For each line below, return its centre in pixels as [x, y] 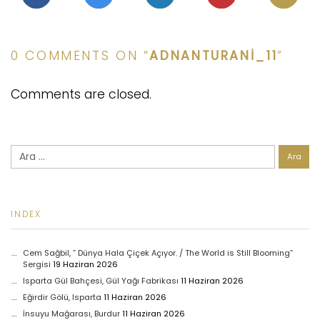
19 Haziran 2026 [85, 264]
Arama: [24, 150]
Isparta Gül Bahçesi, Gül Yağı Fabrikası [100, 280]
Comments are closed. [81, 95]
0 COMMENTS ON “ [80, 56]
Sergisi [36, 264]
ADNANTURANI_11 [214, 56]
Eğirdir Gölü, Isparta [62, 297]
